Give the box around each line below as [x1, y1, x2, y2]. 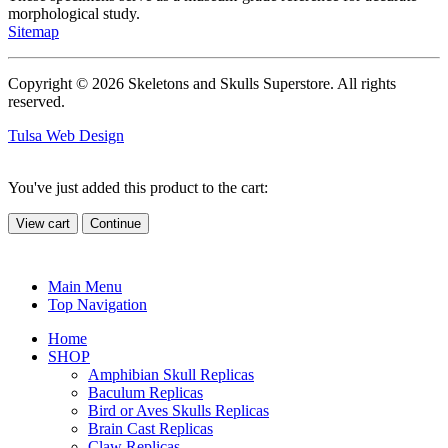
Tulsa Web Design [8, 126, 124, 144]
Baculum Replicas [88, 383, 203, 401]
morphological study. [8, 4, 140, 22]
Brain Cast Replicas [88, 419, 213, 437]
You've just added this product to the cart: [8, 178, 268, 196]
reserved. [8, 92, 65, 110]
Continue [90, 215, 141, 231]
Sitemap [8, 22, 59, 40]
